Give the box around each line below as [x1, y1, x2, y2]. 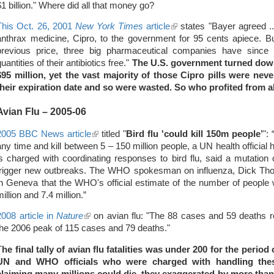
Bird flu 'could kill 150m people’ [126, 128, 264, 139]
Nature [56, 211, 84, 221]
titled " [98, 128, 127, 139]
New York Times [75, 21, 144, 32]
